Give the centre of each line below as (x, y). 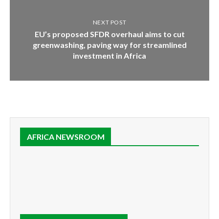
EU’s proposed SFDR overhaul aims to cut (109, 34)
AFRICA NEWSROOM (66, 136)
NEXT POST (109, 22)
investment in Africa (109, 55)
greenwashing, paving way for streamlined (109, 44)
